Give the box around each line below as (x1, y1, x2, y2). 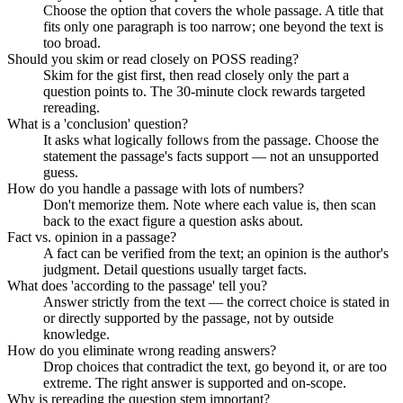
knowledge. (43, 326, 110, 342)
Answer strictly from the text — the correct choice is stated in (43, 293, 390, 309)
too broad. (43, 34, 101, 50)
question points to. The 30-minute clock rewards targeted (43, 83, 365, 99)
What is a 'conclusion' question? (7, 115, 188, 131)
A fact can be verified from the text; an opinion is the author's (43, 245, 389, 261)
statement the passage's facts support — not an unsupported (43, 148, 379, 164)
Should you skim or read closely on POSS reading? (7, 50, 299, 67)
